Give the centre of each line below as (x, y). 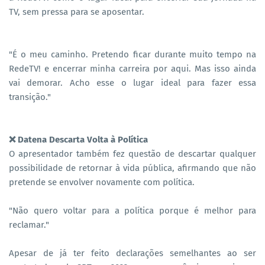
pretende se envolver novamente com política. (102, 182)
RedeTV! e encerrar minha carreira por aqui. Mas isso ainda (132, 68)
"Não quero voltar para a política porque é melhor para (132, 210)
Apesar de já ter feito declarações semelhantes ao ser (132, 253)
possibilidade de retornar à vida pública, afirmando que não (132, 168)
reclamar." (29, 224)
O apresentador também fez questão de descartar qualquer (132, 153)
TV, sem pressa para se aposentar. (77, 12)
